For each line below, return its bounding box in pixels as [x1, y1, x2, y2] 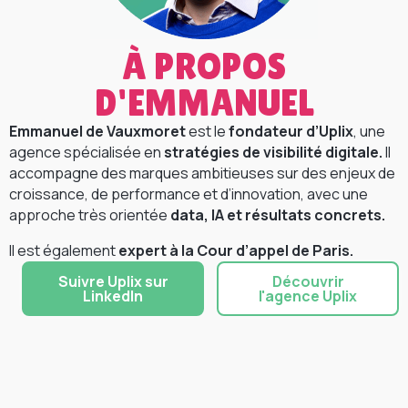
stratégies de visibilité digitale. [164, 142, 385, 163]
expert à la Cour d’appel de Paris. [118, 240, 353, 261]
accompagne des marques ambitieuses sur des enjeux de [9, 163, 395, 184]
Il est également [9, 240, 118, 261]
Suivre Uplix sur [57, 271, 168, 292]
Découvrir [271, 271, 344, 292]
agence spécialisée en [9, 142, 164, 163]
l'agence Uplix [259, 286, 357, 307]
